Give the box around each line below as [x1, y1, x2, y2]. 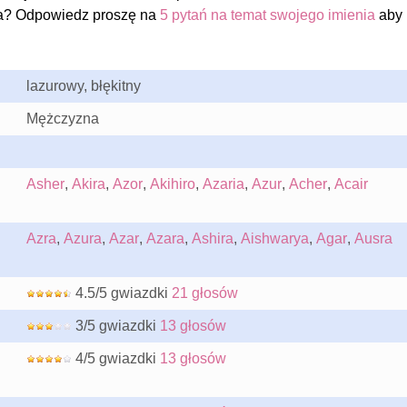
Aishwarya [240, 231, 309, 246]
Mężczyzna [25, 111, 99, 126]
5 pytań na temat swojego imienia [159, 7, 375, 23]
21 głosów [171, 285, 238, 301]
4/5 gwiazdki [71, 351, 160, 366]
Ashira [191, 231, 233, 246]
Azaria [202, 176, 244, 192]
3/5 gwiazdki [71, 318, 160, 333]
